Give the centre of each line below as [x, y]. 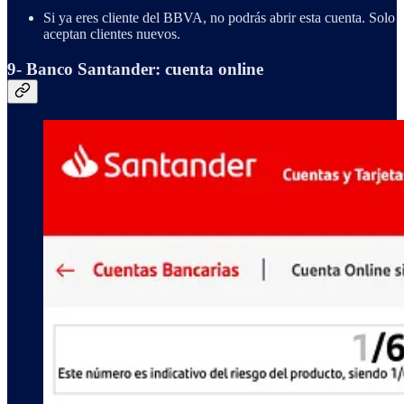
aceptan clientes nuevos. [112, 33]
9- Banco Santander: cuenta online [135, 69]
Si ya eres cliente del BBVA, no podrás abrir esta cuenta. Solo [219, 17]
